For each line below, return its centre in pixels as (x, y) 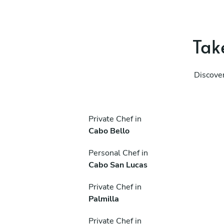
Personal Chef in (118, 153)
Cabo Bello (109, 131)
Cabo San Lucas (118, 165)
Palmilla (104, 199)
